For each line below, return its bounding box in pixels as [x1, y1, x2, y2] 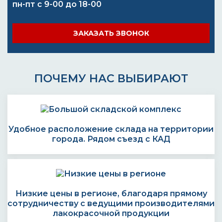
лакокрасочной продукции [53, 209, 169, 218]
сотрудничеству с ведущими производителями [7, 199, 215, 208]
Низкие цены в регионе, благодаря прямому [15, 189, 207, 198]
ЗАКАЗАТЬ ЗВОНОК [73, 29, 149, 38]
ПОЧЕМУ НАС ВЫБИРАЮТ [34, 72, 188, 85]
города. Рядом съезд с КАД [52, 134, 170, 144]
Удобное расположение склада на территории [8, 124, 214, 134]
